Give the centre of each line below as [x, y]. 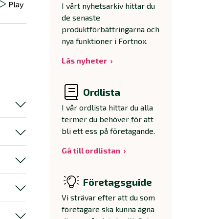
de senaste [81, 17]
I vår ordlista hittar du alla [107, 107]
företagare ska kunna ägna [108, 209]
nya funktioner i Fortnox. [105, 41]
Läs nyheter [84, 60]
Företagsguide [118, 182]
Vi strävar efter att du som [108, 197]
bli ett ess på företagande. [108, 131]
